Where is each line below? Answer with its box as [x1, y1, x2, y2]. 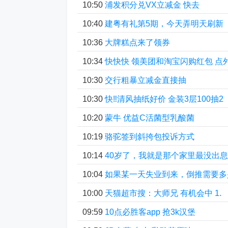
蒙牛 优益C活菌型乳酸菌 [105, 113, 194, 122]
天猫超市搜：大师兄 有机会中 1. [105, 189, 221, 197]
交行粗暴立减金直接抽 [105, 76, 186, 84]
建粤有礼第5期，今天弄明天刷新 [105, 19, 223, 28]
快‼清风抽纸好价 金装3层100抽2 [105, 95, 223, 103]
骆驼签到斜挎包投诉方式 [105, 132, 194, 141]
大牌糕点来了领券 [105, 38, 170, 47]
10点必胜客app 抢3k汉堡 [105, 208, 195, 216]
